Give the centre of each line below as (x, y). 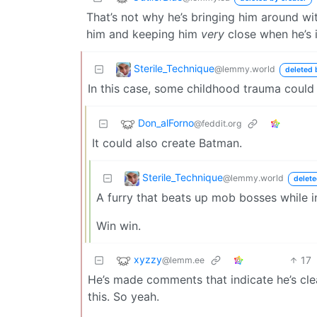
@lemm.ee (183, 260)
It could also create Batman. (167, 143)
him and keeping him (144, 34)
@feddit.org (218, 123)
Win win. (119, 225)
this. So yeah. (123, 296)
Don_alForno (166, 122)
